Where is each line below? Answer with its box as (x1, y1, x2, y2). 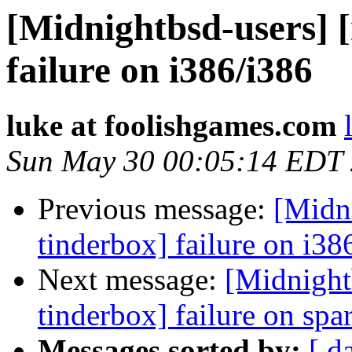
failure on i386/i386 (6, 49, 313, 90)
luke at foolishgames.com (6, 108, 336, 143)
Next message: (38, 262, 225, 297)
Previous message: (38, 192, 273, 226)
